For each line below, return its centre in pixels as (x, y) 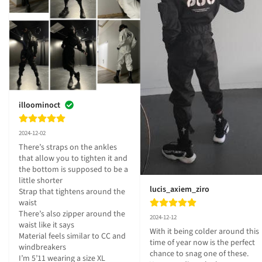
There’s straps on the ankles (68, 148)
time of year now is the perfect (202, 242)
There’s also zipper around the (72, 214)
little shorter (42, 181)
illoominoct (39, 106)
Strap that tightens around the (72, 192)
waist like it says (46, 225)
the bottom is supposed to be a (73, 170)
